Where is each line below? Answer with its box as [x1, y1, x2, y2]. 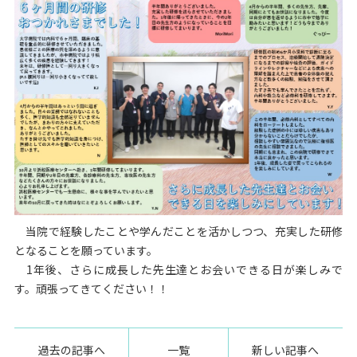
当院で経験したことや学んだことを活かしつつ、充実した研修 [14, 222, 343, 239]
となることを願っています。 [14, 241, 158, 258]
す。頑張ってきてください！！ [14, 280, 169, 296]
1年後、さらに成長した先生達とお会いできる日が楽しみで [14, 261, 343, 277]
